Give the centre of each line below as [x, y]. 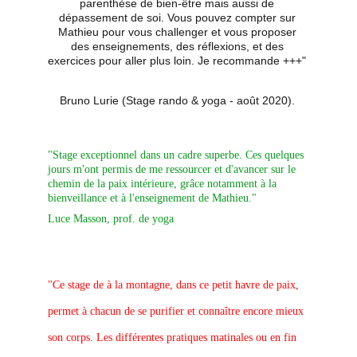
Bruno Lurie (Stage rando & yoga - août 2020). [178, 100]
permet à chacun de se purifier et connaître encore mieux [177, 311]
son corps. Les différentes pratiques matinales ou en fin [174, 337]
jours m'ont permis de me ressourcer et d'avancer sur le [173, 169]
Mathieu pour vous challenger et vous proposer [178, 32]
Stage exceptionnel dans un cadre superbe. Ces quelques [180, 155]
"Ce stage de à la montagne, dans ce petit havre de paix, [175, 285]
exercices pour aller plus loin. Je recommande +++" [178, 61]
